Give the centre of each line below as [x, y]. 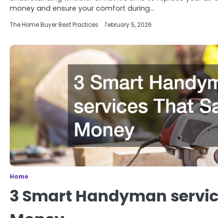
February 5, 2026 [128, 25]
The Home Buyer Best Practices [54, 25]
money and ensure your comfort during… [82, 8]
